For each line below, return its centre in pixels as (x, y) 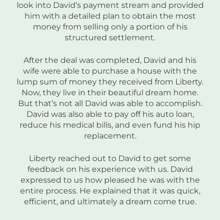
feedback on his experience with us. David (110, 169)
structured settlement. (110, 38)
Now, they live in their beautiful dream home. (110, 93)
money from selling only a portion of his (110, 27)
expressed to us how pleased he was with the (110, 180)
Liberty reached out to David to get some (110, 159)
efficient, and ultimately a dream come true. (110, 202)
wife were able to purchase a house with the (110, 71)
